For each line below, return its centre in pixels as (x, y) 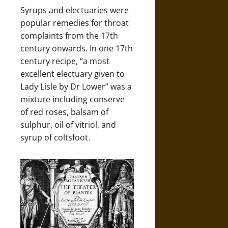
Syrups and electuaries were (75, 10)
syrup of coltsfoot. (55, 137)
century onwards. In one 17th (77, 48)
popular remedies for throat (75, 23)
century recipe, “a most (65, 61)
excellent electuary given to (73, 74)
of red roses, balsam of (64, 112)
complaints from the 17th (69, 35)
